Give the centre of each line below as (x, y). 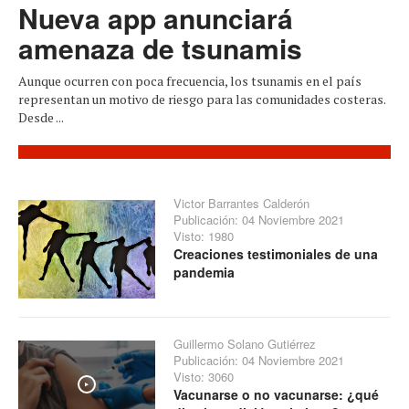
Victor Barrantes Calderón (241, 203)
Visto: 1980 (204, 236)
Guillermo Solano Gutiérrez (245, 344)
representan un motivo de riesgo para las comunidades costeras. (202, 99)
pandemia (204, 272)
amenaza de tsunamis (160, 47)
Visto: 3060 (204, 377)
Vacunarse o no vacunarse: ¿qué (276, 395)
